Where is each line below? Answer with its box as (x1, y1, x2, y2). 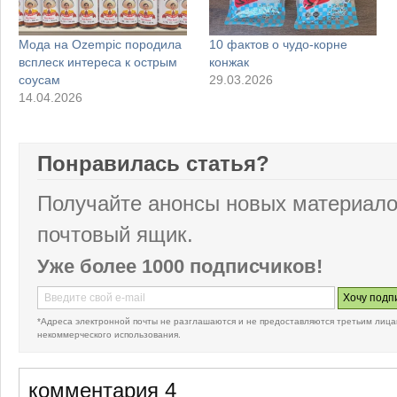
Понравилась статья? (37, 152, 269, 176)
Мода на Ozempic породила (19, 36, 182, 51)
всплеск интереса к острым (19, 54, 177, 69)
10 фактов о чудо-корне (208, 36, 347, 51)
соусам (19, 72, 60, 87)
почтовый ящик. (37, 223, 193, 247)
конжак (208, 54, 249, 69)
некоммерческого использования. (37, 330, 181, 340)
